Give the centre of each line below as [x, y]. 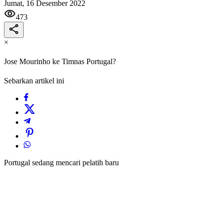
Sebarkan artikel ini [34, 81]
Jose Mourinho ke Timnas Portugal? [60, 62]
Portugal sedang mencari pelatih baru [61, 163]
